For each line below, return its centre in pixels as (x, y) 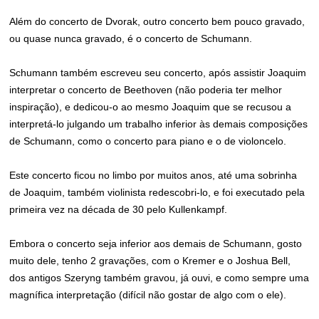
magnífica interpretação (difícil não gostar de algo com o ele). (148, 295)
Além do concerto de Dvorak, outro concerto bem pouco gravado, (157, 21)
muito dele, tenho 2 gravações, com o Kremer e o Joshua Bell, (150, 261)
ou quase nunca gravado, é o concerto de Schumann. (131, 38)
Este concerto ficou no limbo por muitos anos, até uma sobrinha (153, 175)
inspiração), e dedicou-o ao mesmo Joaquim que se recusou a (151, 107)
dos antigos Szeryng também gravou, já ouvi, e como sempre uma (159, 278)
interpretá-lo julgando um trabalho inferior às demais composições (159, 124)
